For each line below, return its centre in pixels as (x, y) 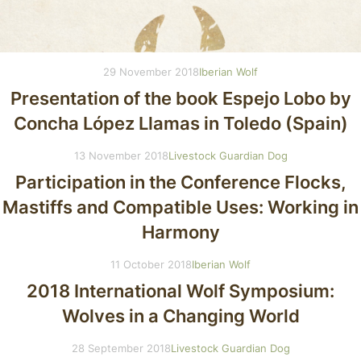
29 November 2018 (151, 72)
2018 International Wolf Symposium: (180, 291)
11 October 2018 (151, 265)
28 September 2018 (121, 349)
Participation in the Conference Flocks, (180, 183)
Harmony (180, 232)
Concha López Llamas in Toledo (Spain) (180, 124)
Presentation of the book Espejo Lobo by (180, 99)
